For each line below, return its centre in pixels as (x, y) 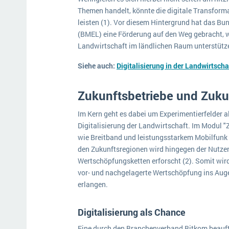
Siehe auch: (96, 66)
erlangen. (93, 184)
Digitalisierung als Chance (132, 212)
